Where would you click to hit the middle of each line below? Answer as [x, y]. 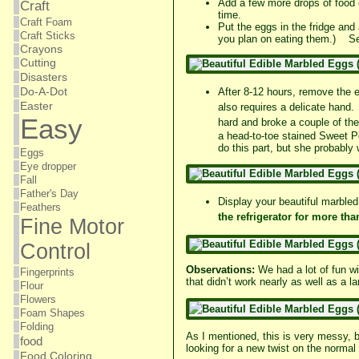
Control [55, 252]
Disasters [43, 77]
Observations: [220, 270]
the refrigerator [254, 216]
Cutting [38, 63]
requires [258, 107]
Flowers [38, 299]
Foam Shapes [52, 313]
